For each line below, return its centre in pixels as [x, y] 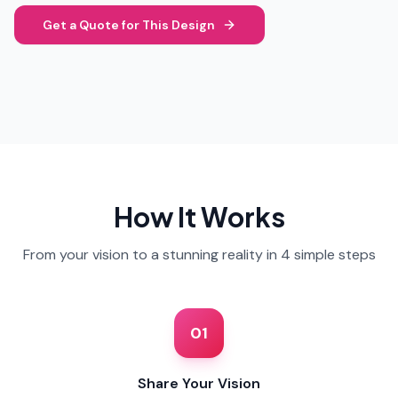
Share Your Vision [199, 383]
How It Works [199, 217]
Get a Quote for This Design [129, 25]
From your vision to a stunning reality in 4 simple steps [199, 255]
